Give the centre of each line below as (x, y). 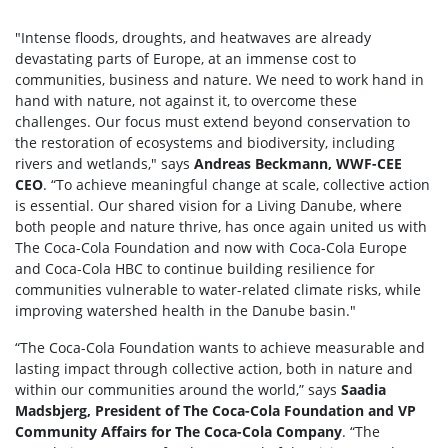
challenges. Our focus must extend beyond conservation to (212, 121)
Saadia (363, 389)
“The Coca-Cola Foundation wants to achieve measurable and (220, 347)
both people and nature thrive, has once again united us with (221, 226)
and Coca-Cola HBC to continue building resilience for (195, 268)
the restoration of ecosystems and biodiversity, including (205, 142)
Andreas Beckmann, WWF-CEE (298, 163)
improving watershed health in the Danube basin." (187, 310)
